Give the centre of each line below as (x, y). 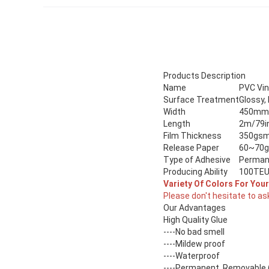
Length (177, 124)
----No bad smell (194, 232)
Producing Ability (195, 172)
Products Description (204, 76)
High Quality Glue (195, 220)
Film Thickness (192, 136)
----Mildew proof (194, 244)
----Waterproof (192, 256)
